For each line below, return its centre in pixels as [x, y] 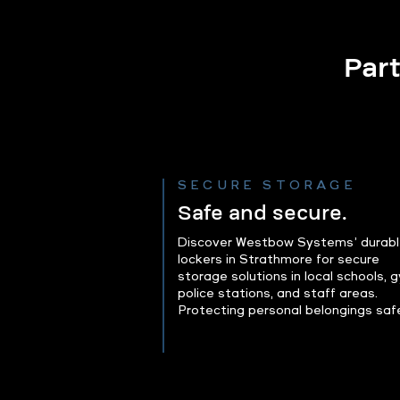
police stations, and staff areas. [278, 293]
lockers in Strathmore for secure [279, 259]
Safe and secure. [262, 213]
